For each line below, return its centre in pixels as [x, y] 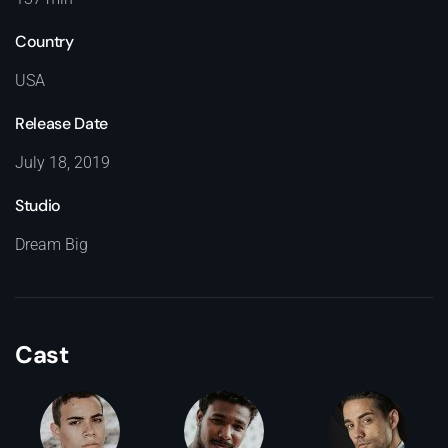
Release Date [62, 124]
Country [44, 42]
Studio [38, 206]
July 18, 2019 [62, 163]
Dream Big [51, 245]
